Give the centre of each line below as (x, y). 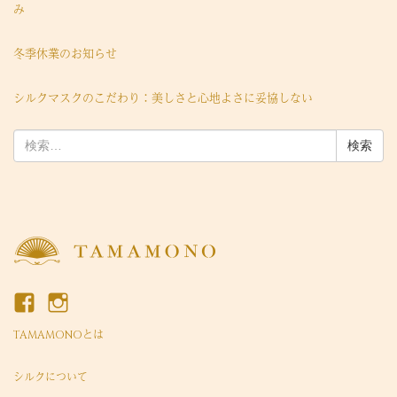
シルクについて (51, 377)
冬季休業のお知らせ (65, 54)
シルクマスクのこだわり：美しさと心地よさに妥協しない (163, 98)
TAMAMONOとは (58, 335)
